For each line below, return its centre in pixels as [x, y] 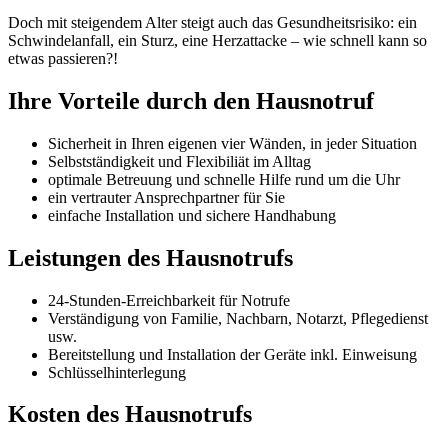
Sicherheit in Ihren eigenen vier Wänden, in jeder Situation [232, 143]
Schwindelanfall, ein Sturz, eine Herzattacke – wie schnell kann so [217, 40]
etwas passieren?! [63, 58]
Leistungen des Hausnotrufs [150, 257]
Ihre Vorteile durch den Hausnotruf [191, 100]
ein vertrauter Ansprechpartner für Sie [166, 197]
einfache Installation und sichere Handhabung [192, 215]
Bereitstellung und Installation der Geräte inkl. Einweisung [232, 354]
